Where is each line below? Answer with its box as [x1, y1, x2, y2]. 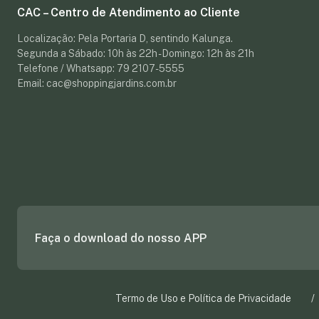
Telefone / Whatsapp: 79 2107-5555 [17, 63, 184, 74]
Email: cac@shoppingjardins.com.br [17, 78, 177, 89]
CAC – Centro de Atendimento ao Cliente [17, 6, 240, 19]
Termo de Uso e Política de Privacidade [115, 293, 291, 305]
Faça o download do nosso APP [35, 231, 206, 245]
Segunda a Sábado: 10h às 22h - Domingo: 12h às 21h [17, 48, 254, 59]
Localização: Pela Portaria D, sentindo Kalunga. [17, 33, 233, 44]
